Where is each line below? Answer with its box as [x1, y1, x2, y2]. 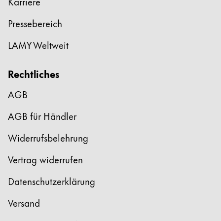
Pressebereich [8, 16, 62, 31]
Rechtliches [8, 65, 59, 82]
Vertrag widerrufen [8, 152, 83, 167]
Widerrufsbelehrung [8, 130, 88, 145]
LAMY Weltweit [8, 37, 69, 52]
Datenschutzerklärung [8, 174, 95, 188]
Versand [8, 195, 40, 210]
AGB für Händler [8, 109, 76, 123]
